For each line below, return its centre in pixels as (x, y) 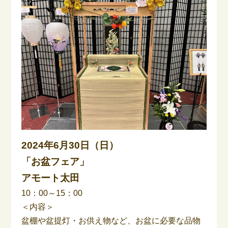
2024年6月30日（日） (70, 145)
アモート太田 (51, 178)
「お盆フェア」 (55, 161)
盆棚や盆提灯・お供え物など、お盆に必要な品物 (111, 220)
